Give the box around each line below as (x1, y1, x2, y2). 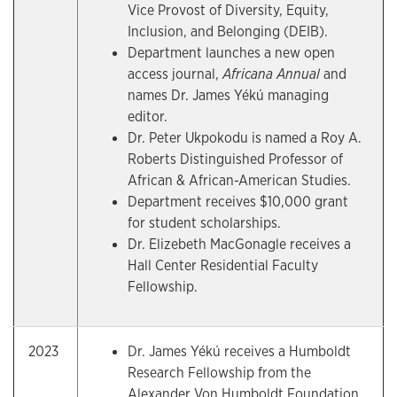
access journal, (128, 65, 222, 83)
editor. (128, 107, 167, 126)
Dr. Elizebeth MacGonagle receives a (128, 235, 351, 253)
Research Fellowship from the (128, 363, 311, 382)
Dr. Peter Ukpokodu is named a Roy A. (128, 128, 362, 147)
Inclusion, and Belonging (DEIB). (128, 22, 328, 41)
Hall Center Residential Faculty (128, 256, 318, 275)
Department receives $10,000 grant (128, 192, 348, 211)
